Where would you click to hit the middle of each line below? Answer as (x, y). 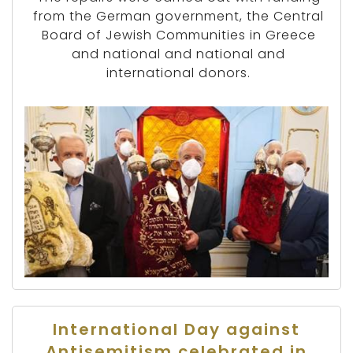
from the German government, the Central (178, 17)
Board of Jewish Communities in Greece (178, 35)
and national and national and (178, 54)
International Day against (176, 329)
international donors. (178, 73)
